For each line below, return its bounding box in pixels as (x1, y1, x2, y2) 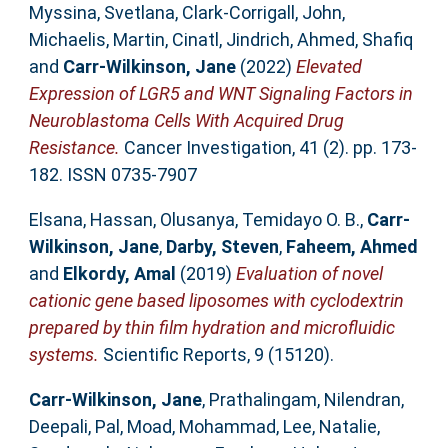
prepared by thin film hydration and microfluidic (28, 317, 395, 339)
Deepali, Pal (28, 416, 120, 438)
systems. (28, 344, 99, 366)
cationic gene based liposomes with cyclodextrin (28, 290, 404, 312)
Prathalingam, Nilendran (208, 389, 401, 411)
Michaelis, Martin (28, 29, 165, 51)
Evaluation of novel (235, 263, 383, 285)
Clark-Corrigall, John (181, 2, 342, 24)
